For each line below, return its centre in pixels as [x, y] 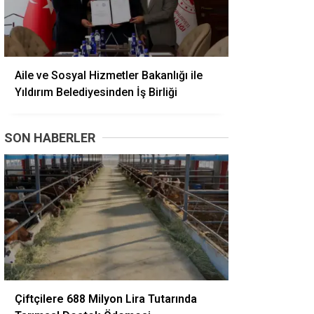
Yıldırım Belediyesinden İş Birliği [96, 92]
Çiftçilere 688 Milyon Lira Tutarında [106, 299]
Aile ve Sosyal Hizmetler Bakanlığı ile [109, 75]
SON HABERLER [50, 138]
